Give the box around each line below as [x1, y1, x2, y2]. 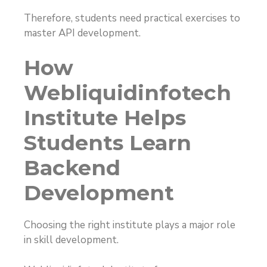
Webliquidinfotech [24, 80, 231, 106]
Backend [24, 155, 120, 181]
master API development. [24, 26, 141, 40]
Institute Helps [24, 105, 186, 131]
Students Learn [24, 130, 191, 156]
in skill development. [24, 233, 119, 247]
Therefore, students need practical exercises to [24, 11, 240, 25]
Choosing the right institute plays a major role [24, 218, 235, 232]
